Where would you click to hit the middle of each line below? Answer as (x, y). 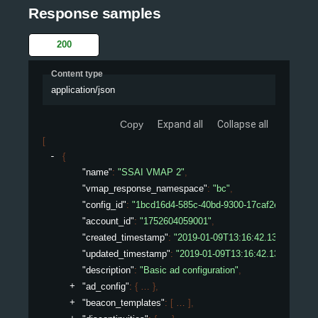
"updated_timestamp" (126, 253)
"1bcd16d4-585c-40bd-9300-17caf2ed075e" (220, 204)
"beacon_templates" (124, 302)
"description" (108, 270)
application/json (83, 90)
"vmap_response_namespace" (145, 188)
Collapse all (243, 124)
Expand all (180, 124)
